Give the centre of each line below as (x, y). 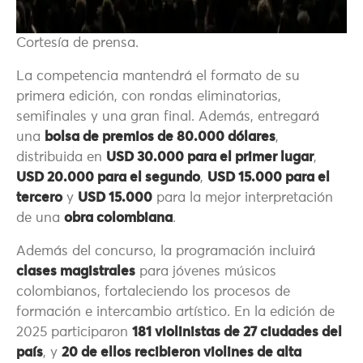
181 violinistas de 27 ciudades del (237, 333)
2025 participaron (74, 333)
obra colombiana (118, 219)
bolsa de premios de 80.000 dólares (160, 138)
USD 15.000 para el (269, 178)
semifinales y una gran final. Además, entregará (168, 117)
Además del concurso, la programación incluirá (166, 252)
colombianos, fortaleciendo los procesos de (153, 293)
